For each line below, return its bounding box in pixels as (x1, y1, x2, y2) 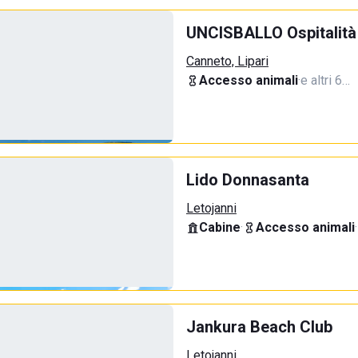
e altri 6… (300, 73, 350, 88)
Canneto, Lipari (186, 54, 268, 69)
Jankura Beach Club (186, 317, 332, 336)
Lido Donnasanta (186, 170, 309, 189)
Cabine (199, 220, 241, 235)
